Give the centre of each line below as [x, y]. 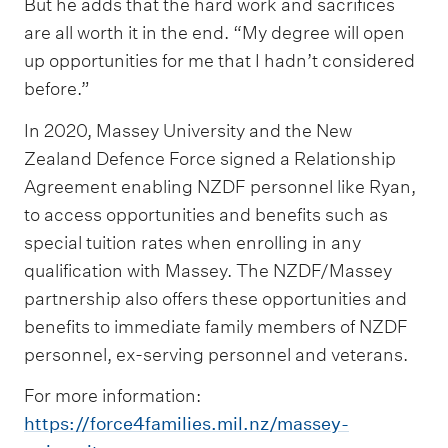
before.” [57, 89]
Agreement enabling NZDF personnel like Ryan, [220, 186]
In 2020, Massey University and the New [188, 130]
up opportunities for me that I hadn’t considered [219, 61]
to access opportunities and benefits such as [206, 214]
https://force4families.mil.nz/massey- [186, 424]
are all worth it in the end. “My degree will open [214, 33]
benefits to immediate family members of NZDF [216, 326]
